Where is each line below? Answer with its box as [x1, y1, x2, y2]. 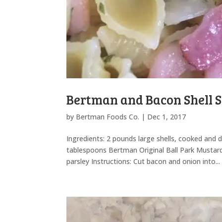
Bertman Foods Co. [76, 111, 140, 121]
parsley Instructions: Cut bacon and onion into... [66, 156, 221, 166]
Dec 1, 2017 [147, 111, 186, 121]
